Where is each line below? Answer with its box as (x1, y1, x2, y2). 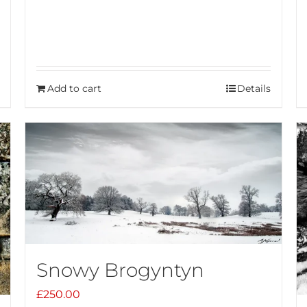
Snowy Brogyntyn (36, 258, 204, 282)
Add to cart (47, 82, 101, 95)
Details (237, 82, 271, 95)
